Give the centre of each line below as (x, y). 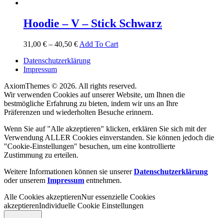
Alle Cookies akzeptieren (43, 197)
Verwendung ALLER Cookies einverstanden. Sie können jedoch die (109, 137)
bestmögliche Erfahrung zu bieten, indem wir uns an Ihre (91, 103)
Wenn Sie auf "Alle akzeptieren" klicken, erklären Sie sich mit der (105, 128)
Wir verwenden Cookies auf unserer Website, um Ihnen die (94, 94)
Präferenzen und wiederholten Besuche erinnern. (79, 112)
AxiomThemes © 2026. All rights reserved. (70, 86)
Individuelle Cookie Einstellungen (91, 205)
